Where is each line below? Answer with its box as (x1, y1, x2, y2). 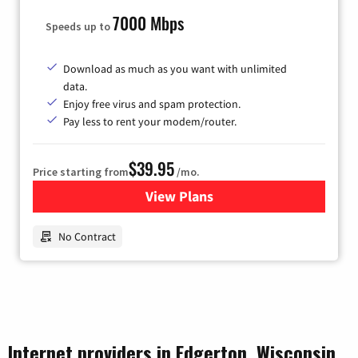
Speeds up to (46, 19, 113, 34)
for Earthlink (178, 187, 259, 206)
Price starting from (33, 165, 129, 180)
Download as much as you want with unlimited (63, 62, 287, 77)
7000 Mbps (113, 10, 184, 36)
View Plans (145, 187, 213, 206)
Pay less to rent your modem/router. (63, 114, 237, 129)
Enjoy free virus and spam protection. (63, 97, 241, 112)
